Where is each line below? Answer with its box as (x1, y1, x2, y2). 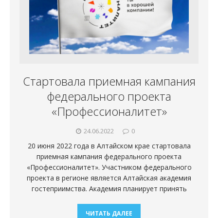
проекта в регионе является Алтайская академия (27, 173, 191, 182)
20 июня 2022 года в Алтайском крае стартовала (27, 141, 191, 150)
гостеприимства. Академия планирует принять (31, 183, 187, 193)
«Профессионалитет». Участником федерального (26, 162, 192, 172)
